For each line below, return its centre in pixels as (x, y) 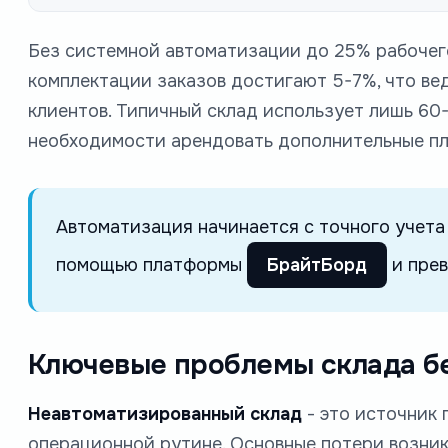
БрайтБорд (317, 264)
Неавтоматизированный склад (165, 413)
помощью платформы (151, 264)
